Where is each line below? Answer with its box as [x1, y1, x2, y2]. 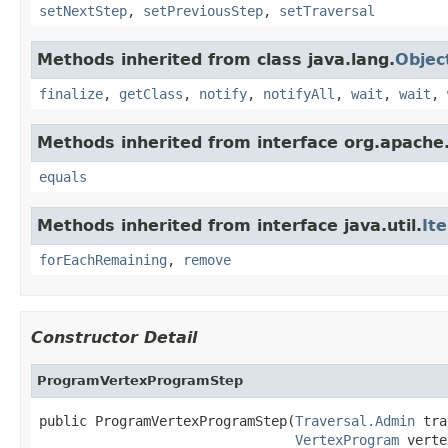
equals [39, 168, 87, 185]
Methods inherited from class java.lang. [37, 49, 395, 69]
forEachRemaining [39, 251, 167, 268]
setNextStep [39, 2, 127, 19]
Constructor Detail [31, 327, 197, 347]
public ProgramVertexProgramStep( [39, 412, 295, 429]
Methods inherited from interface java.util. [37, 215, 422, 235]
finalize [39, 85, 103, 102]
